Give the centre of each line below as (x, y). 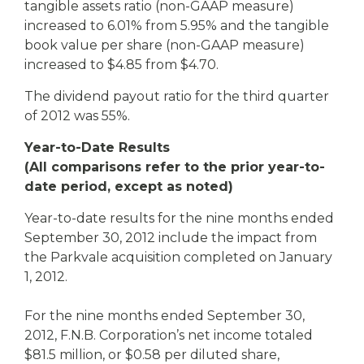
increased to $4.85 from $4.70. (121, 65)
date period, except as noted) (129, 186)
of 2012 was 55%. (77, 116)
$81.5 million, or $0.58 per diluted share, (152, 355)
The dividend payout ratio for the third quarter (177, 96)
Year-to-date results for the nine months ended (179, 218)
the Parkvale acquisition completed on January (178, 257)
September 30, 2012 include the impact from (171, 238)
